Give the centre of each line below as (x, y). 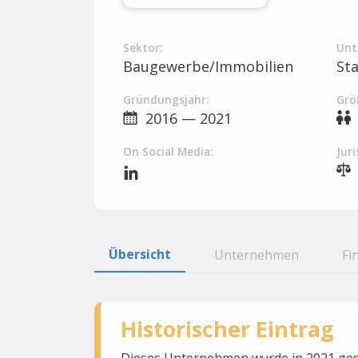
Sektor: (143, 48)
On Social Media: (168, 152)
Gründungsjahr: (166, 100)
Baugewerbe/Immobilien (208, 66)
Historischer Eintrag (227, 328)
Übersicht (140, 254)
